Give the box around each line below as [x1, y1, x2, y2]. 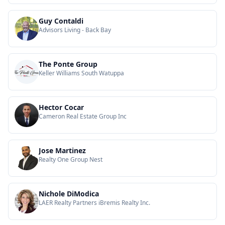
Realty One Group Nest [39, 155, 102, 164]
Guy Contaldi [39, 16, 83, 26]
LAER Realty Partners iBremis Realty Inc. [39, 198, 150, 207]
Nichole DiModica [39, 189, 99, 198]
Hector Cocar [39, 102, 84, 112]
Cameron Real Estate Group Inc [39, 112, 127, 121]
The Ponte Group [39, 59, 97, 69]
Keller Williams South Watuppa [39, 69, 124, 77]
